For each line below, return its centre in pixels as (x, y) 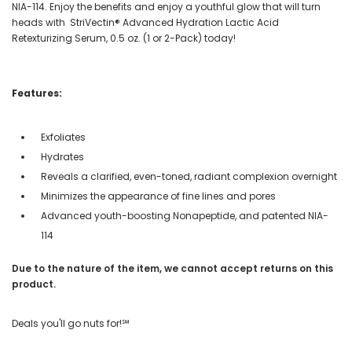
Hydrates (64, 156)
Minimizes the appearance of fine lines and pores (158, 196)
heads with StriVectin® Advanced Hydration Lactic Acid (145, 22)
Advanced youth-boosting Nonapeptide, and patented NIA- (185, 215)
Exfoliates (63, 137)
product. (34, 284)
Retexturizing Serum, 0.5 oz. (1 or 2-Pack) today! (124, 38)
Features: (37, 93)
